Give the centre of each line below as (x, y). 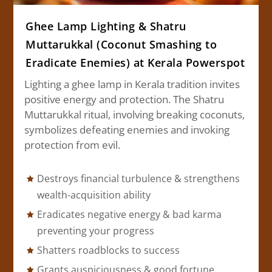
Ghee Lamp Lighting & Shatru (106, 26)
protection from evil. (73, 144)
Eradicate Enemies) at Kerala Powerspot (135, 62)
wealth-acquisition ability (93, 195)
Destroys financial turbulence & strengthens (138, 178)
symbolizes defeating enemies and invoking (127, 129)
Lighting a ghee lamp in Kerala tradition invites (132, 84)
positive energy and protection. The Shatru (124, 99)
